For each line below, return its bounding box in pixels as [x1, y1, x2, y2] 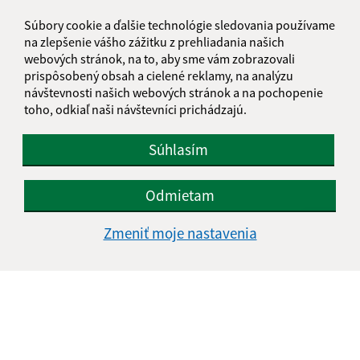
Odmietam [145, 185, 215, 205]
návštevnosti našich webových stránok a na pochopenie [24, 84, 323, 100]
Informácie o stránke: [120, 293, 240, 310]
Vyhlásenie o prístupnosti [112, 324, 248, 341]
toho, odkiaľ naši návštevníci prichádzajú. [24, 100, 247, 117]
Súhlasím [149, 139, 208, 159]
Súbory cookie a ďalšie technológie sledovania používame [24, 16, 335, 33]
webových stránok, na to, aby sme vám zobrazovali [24, 50, 295, 67]
